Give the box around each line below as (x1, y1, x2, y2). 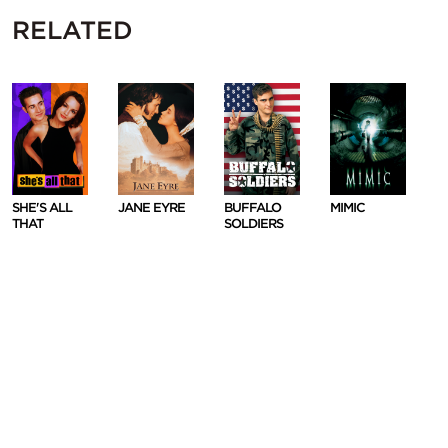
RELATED (12, 15, 133, 46)
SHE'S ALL (12, 198, 72, 216)
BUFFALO (224, 198, 281, 216)
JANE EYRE (118, 198, 185, 216)
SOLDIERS (224, 214, 283, 232)
